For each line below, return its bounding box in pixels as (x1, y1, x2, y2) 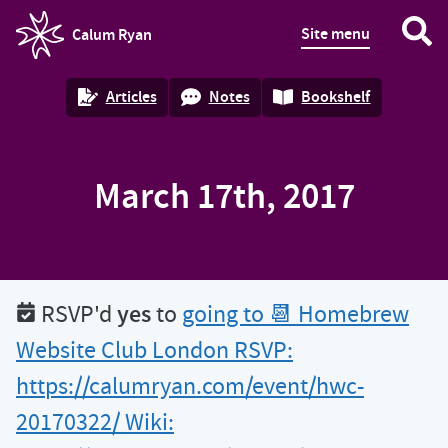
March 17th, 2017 (93, 172, 355, 221)
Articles (105, 86, 157, 108)
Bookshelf (301, 86, 371, 108)
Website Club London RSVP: (16, 334, 293, 366)
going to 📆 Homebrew (182, 298, 409, 330)
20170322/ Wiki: (16, 406, 174, 438)
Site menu (301, 23, 370, 44)
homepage (16, 36, 88, 58)
